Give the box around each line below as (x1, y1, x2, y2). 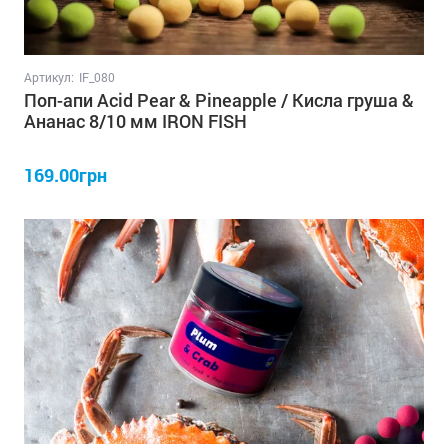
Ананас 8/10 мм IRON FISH (24, 108, 247, 133)
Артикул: (24, 68, 74, 85)
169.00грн (24, 162, 107, 187)
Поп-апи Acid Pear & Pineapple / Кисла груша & (24, 87, 414, 112)
